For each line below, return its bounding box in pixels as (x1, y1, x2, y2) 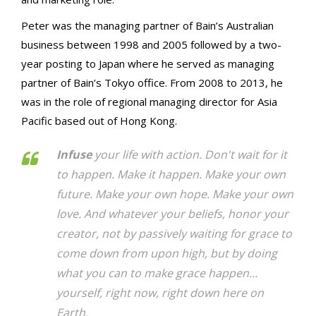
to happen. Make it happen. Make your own (56, 166, 286, 182)
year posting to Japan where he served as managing (21, 56, 274, 71)
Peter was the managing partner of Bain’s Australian (21, 18, 274, 32)
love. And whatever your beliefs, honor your (56, 205, 288, 221)
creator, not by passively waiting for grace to (56, 225, 292, 241)
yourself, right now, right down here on (56, 284, 264, 300)
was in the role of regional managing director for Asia (21, 94, 277, 109)
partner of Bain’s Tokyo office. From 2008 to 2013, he (21, 75, 283, 90)
